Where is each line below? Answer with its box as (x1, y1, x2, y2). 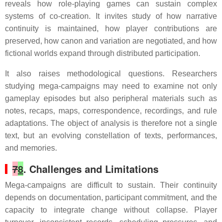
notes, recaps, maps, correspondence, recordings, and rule (5, 107, 217, 115)
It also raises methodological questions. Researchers (5, 69, 217, 78)
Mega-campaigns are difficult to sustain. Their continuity (5, 181, 217, 189)
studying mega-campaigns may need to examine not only (5, 82, 217, 90)
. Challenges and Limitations (23, 162, 159, 176)
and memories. (5, 144, 57, 152)
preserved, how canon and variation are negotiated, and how (5, 37, 217, 45)
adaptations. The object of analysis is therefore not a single (5, 119, 217, 127)
